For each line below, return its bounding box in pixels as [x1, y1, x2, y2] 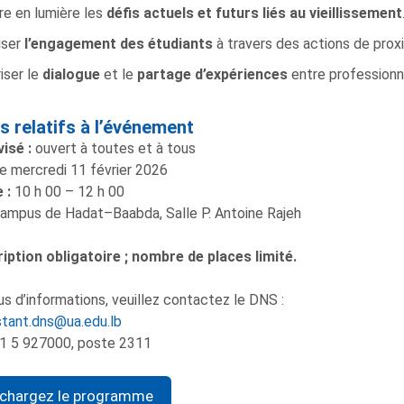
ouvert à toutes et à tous [31, 139, 196, 157]
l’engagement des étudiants [23, 34, 213, 52]
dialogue [41, 65, 100, 83]
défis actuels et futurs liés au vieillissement [106, 4, 402, 22]
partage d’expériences [136, 65, 288, 83]
